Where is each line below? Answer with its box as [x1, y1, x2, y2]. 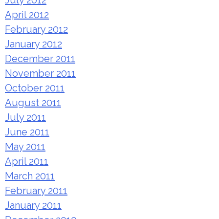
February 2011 [5, 185, 67, 197]
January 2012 [5, 38, 62, 50]
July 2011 [5, 111, 46, 124]
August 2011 [5, 97, 61, 109]
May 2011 [5, 141, 45, 153]
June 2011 [5, 126, 49, 138]
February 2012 [5, 23, 68, 36]
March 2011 [5, 170, 55, 182]
